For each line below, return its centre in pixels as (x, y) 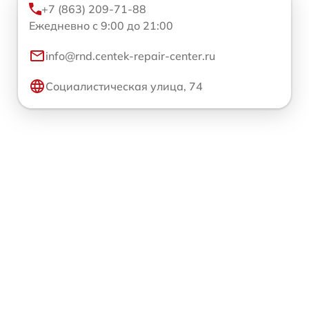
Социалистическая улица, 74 (124, 86)
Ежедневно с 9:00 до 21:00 (101, 25)
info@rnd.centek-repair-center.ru (130, 56)
